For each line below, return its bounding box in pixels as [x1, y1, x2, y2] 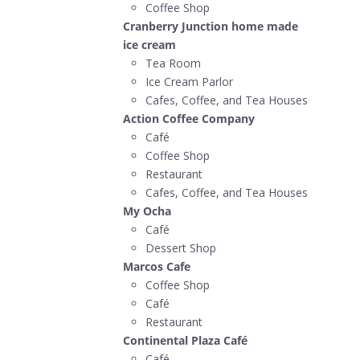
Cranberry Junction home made [122, 18, 298, 34]
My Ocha [122, 202, 171, 219]
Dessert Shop [145, 239, 216, 256]
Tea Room [145, 55, 201, 71]
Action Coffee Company [122, 110, 255, 126]
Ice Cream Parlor [145, 73, 233, 89]
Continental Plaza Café [122, 332, 247, 348]
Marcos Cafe [122, 258, 190, 274]
